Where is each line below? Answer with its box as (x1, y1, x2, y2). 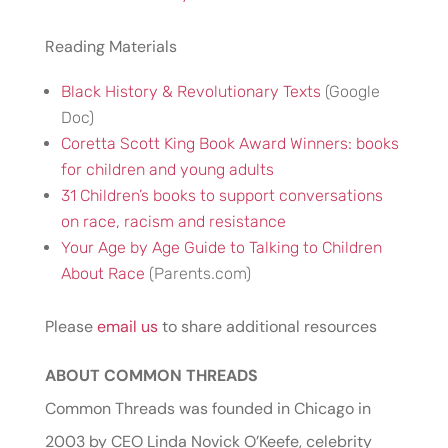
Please (44, 316, 97, 337)
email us (96, 316, 158, 337)
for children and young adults (60, 160, 274, 179)
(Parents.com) (144, 264, 251, 283)
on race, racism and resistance (60, 212, 286, 231)
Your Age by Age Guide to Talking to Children (60, 238, 382, 257)
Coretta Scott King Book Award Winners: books (60, 134, 399, 153)
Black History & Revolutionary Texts (60, 82, 321, 101)
